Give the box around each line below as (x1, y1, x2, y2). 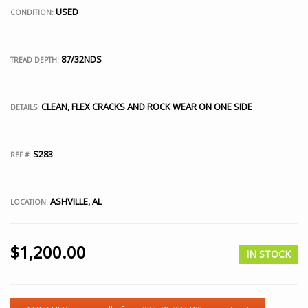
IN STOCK (246, 247, 291, 261)
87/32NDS (59, 53, 102, 65)
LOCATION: (10, 197, 48, 207)
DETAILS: (10, 102, 39, 112)
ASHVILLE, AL (48, 195, 102, 208)
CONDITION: (10, 8, 56, 17)
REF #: (10, 150, 31, 159)
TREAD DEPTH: (10, 55, 59, 65)
